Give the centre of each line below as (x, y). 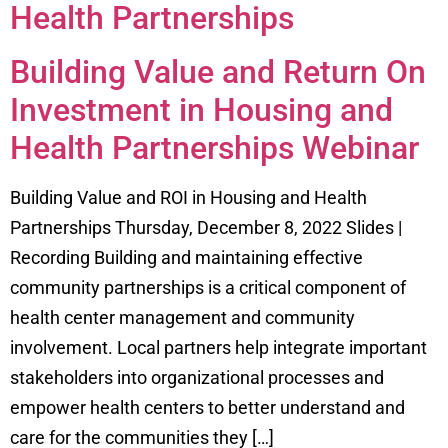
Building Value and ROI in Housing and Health (188, 197)
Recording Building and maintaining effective (186, 257)
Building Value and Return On (218, 71)
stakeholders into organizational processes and (197, 377)
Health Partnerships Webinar (214, 147)
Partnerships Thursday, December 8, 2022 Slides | (206, 227)
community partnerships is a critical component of (208, 287)
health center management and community (182, 317)
